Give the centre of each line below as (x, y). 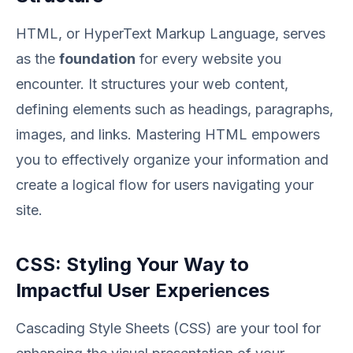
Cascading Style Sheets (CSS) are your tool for (168, 328)
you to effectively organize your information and (172, 160)
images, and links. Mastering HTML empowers (168, 134)
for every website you (208, 59)
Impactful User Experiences (143, 290)
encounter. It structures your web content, (152, 84)
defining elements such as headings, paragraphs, (175, 109)
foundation (97, 59)
